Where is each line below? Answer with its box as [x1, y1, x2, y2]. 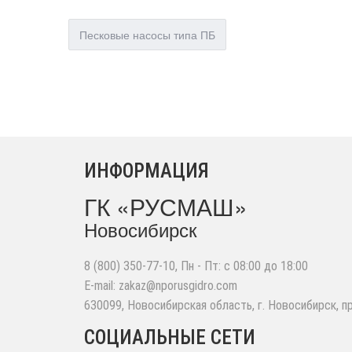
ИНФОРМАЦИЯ [84, 159, 209, 182]
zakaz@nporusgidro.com [119, 278, 237, 293]
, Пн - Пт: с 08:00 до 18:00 [175, 258, 308, 273]
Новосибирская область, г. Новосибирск [127, 298, 336, 313]
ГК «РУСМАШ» [84, 189, 247, 223]
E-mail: [84, 278, 119, 293]
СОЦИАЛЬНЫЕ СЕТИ [84, 326, 255, 349]
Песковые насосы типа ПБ [79, 27, 215, 42]
